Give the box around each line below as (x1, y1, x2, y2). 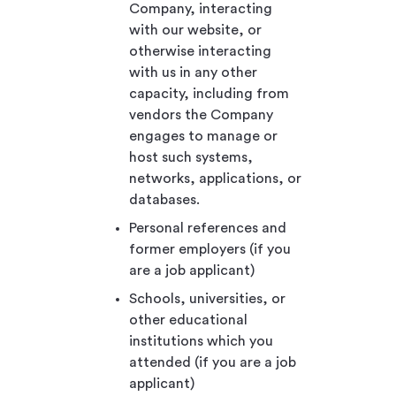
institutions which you (129, 333, 273, 348)
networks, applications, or (129, 171, 301, 186)
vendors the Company (129, 107, 273, 122)
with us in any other (129, 65, 257, 80)
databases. (129, 192, 200, 207)
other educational (129, 312, 247, 327)
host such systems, (129, 149, 253, 164)
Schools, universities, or (129, 291, 286, 306)
